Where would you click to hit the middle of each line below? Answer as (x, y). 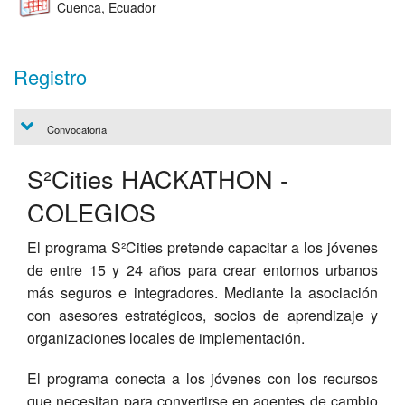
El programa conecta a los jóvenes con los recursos (202, 378)
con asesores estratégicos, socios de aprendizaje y (202, 315)
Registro (50, 77)
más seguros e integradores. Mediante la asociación (202, 292)
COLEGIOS (91, 212)
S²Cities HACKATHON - (158, 178)
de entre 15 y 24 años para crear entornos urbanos (202, 269)
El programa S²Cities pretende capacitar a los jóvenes (202, 247)
